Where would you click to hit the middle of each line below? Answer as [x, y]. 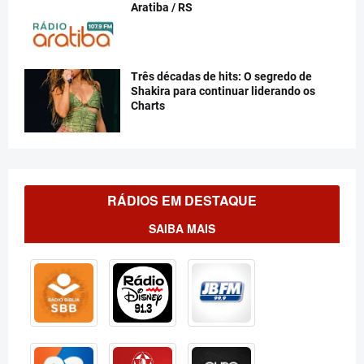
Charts [148, 106]
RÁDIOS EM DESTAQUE [182, 200]
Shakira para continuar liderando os [223, 91]
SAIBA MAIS [182, 228]
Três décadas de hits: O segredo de [221, 76]
